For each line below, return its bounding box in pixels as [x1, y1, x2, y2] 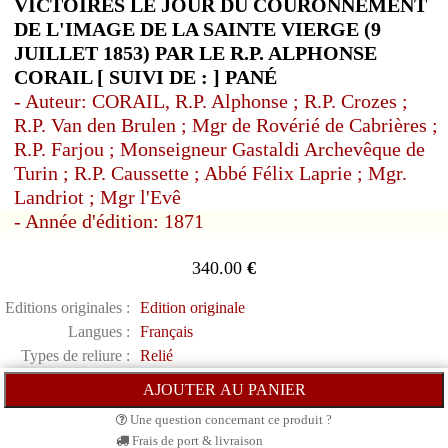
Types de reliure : [21, 347, 130, 365]
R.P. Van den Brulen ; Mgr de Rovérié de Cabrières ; [14, 114, 438, 137]
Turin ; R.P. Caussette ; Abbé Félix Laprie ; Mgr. [14, 162, 407, 185]
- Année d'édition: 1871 [14, 210, 204, 233]
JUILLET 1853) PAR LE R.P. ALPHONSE [14, 42, 377, 65]
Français [140, 323, 193, 341]
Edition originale [140, 299, 245, 317]
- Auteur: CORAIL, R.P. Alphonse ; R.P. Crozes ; [14, 90, 408, 113]
